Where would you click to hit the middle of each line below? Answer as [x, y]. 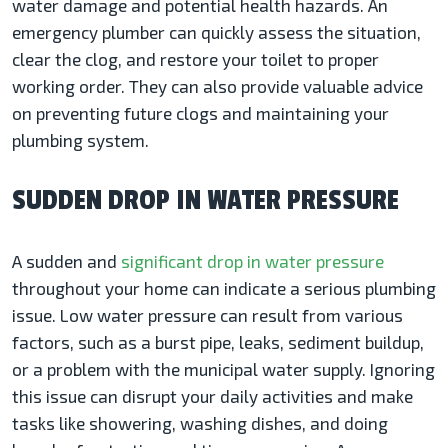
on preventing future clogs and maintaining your [200, 113]
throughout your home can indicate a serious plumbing [224, 288]
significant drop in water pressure [252, 261]
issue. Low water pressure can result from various [207, 315]
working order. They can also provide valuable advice [217, 86]
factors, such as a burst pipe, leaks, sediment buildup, [218, 342]
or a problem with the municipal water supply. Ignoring [223, 369]
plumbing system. [80, 140]
